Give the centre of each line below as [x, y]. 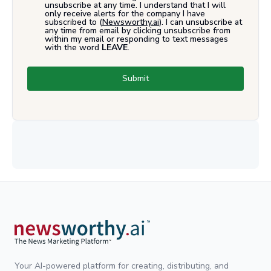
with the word [72, 47]
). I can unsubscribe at [201, 22]
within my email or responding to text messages [136, 39]
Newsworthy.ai [131, 22]
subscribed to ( [73, 22]
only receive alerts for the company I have [125, 13]
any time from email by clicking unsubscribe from [138, 30]
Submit [135, 78]
